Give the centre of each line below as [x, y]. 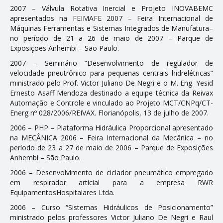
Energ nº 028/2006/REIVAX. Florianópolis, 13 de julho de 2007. [109, 112]
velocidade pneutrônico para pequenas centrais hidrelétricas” [111, 73]
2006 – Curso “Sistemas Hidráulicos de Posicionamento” [111, 207]
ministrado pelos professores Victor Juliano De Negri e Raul [111, 217]
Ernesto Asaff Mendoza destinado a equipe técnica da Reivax [111, 93]
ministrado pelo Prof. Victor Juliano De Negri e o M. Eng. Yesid [111, 83]
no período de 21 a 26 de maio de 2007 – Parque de [111, 38]
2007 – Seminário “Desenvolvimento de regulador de [111, 63]
